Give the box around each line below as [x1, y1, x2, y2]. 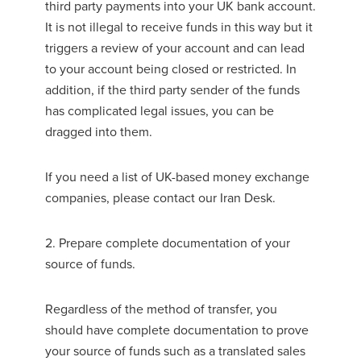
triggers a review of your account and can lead [45, 38, 305, 56]
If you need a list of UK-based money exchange [45, 168, 309, 186]
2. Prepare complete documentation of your [45, 234, 290, 252]
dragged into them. [45, 122, 152, 140]
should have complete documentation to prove [45, 321, 309, 339]
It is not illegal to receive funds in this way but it [45, 17, 313, 35]
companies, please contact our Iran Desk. [45, 189, 276, 207]
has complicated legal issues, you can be [45, 101, 274, 119]
